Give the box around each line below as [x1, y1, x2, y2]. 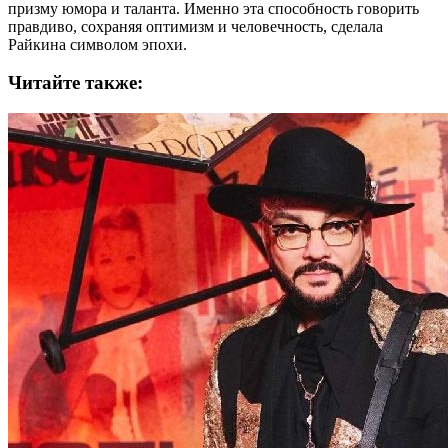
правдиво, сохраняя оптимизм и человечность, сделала [8, 17, 383, 35]
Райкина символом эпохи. [8, 35, 187, 53]
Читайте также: [8, 72, 143, 94]
